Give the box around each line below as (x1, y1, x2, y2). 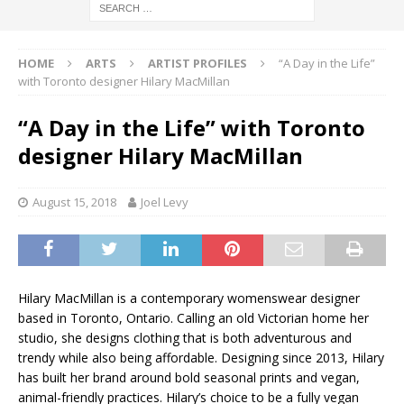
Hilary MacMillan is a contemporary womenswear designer (18, 289, 360, 308)
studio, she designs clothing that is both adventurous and (18, 329, 352, 347)
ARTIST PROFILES (148, 55, 247, 72)
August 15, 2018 (32, 194, 116, 211)
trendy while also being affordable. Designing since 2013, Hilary (18, 349, 384, 367)
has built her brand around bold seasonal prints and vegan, (18, 369, 360, 387)
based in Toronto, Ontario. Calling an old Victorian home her (18, 309, 369, 327)
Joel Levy (141, 194, 188, 211)
